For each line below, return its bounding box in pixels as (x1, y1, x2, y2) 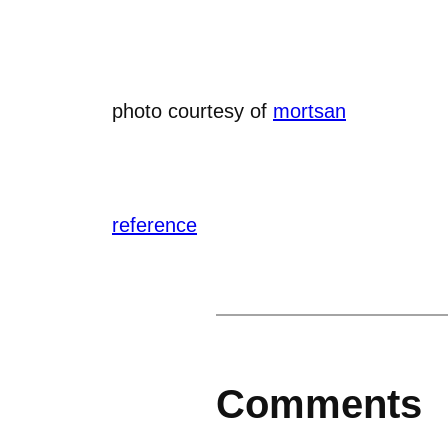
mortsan (273, 99, 346, 122)
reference (112, 213, 197, 236)
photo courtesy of (112, 99, 273, 122)
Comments (216, 381, 422, 426)
